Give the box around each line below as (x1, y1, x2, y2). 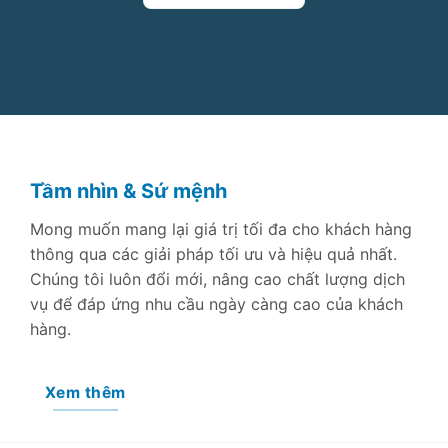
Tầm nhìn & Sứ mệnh (30, 178, 227, 203)
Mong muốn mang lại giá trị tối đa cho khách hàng (30, 218, 412, 239)
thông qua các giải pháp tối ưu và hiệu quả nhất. (30, 243, 397, 264)
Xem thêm (44, 382, 126, 402)
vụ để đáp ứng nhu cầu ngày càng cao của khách (30, 293, 403, 314)
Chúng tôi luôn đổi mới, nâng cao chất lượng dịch (30, 268, 405, 289)
